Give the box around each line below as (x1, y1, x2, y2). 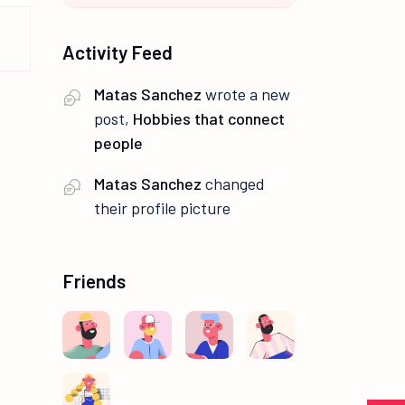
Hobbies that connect (133, 108, 285, 129)
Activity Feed (62, 41, 173, 64)
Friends (62, 269, 126, 293)
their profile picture (94, 198, 231, 219)
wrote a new (202, 84, 290, 105)
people (94, 133, 143, 154)
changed (202, 174, 265, 194)
